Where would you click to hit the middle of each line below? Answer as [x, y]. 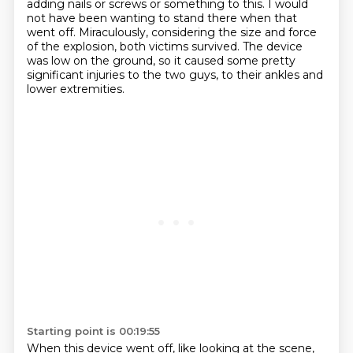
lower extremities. [75, 89]
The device [272, 46]
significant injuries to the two [108, 75]
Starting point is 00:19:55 [93, 331]
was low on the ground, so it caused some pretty [161, 61]
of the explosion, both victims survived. [134, 46]
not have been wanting [92, 18]
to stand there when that [227, 18]
